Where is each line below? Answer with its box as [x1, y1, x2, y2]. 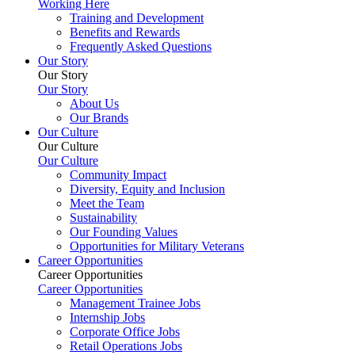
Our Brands [70, 110, 128, 124]
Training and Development [70, 10, 204, 25]
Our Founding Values [70, 224, 177, 239]
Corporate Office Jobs [70, 324, 180, 338]
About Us [70, 96, 119, 110]
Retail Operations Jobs [70, 338, 182, 353]
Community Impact [70, 167, 166, 181]
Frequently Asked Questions [70, 39, 212, 53]
